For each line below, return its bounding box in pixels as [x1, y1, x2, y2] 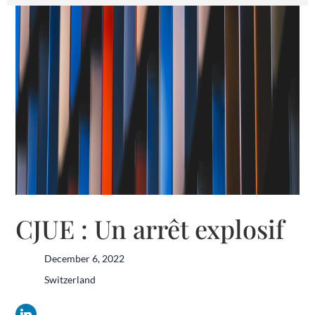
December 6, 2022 [44, 252, 124, 264]
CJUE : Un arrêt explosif [15, 211, 285, 245]
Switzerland [44, 273, 96, 285]
